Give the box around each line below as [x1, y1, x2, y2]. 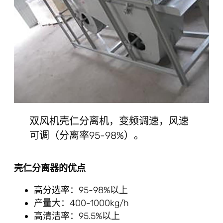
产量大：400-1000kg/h [34, 197, 129, 209]
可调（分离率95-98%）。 [29, 129, 144, 141]
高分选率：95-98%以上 [34, 184, 128, 196]
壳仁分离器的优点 [14, 162, 86, 174]
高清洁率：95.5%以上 [34, 210, 120, 222]
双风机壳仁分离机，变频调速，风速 [29, 114, 189, 127]
